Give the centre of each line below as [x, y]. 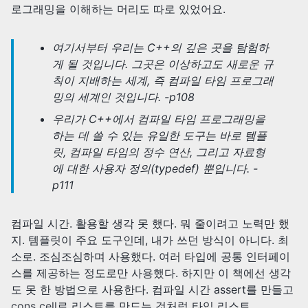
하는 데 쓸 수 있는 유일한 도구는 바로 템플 [159, 135]
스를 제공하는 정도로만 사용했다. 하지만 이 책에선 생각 [151, 273]
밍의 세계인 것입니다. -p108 [123, 97]
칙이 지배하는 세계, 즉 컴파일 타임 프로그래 [163, 80]
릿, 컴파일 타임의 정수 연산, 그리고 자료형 [159, 152]
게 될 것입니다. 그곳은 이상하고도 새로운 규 [163, 64]
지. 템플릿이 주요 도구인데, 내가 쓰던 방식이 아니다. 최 [150, 240]
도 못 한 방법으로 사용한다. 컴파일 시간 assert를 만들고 [152, 289]
